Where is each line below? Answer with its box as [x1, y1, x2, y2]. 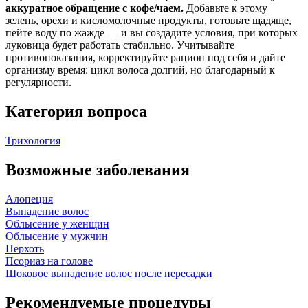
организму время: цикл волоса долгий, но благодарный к [5, 64, 275, 76]
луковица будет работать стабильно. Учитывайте [5, 39, 234, 52]
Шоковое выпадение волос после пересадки [5, 267, 212, 279]
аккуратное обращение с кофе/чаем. [5, 2, 184, 14]
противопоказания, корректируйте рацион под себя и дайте [5, 52, 285, 64]
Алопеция [5, 192, 53, 205]
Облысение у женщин [5, 217, 109, 230]
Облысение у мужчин [5, 230, 108, 242]
